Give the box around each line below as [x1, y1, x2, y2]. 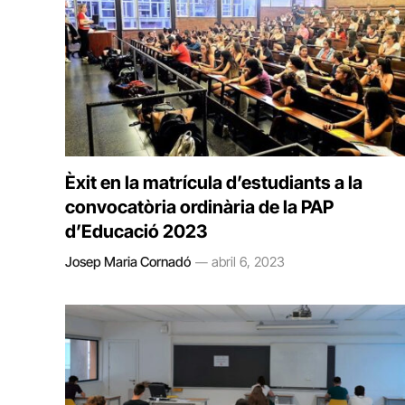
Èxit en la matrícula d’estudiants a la [65, 171, 363, 193]
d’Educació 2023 [65, 220, 208, 242]
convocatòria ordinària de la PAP [65, 195, 334, 218]
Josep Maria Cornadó [65, 252, 191, 270]
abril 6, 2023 [212, 252, 285, 270]
